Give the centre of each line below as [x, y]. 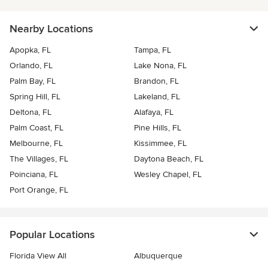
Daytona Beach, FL [169, 159]
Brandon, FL [156, 81]
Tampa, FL [153, 50]
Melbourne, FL [36, 144]
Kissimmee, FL [160, 144]
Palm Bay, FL [33, 81]
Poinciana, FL [34, 175]
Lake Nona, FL [160, 66]
